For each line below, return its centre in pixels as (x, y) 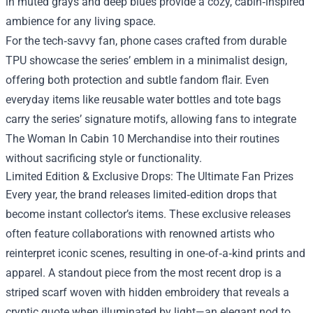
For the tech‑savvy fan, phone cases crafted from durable (146, 41)
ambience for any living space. (81, 21)
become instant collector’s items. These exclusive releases (148, 214)
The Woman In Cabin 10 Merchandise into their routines (143, 138)
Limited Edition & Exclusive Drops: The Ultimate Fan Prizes (150, 176)
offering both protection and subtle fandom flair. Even (137, 80)
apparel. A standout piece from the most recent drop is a (144, 272)
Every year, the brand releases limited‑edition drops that (141, 194)
